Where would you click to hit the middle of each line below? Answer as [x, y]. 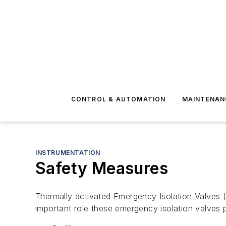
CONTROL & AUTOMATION [118, 99]
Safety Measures [102, 168]
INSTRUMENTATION [68, 153]
